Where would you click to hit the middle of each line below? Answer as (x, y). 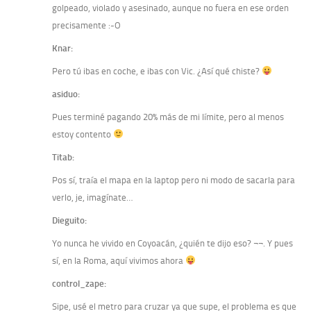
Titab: (63, 157)
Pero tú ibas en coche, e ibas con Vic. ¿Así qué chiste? (157, 71)
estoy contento (83, 134)
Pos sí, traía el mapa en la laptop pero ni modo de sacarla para (174, 180)
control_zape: (79, 283)
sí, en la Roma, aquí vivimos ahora (119, 260)
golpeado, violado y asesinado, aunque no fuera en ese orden (170, 8)
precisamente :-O (86, 25)
